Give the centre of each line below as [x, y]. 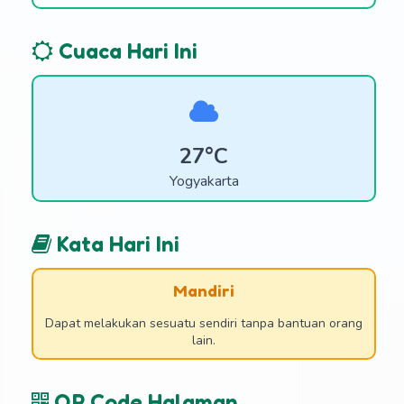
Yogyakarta [204, 182]
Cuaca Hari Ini [125, 51]
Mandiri [204, 291]
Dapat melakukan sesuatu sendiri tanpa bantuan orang [204, 324]
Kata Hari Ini [115, 244]
